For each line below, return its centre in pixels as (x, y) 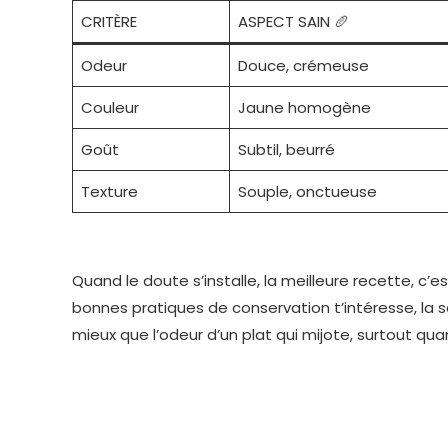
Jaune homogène (304, 107)
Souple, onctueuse (307, 191)
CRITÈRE (108, 21)
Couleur (109, 107)
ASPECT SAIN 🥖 (293, 21)
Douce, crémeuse (303, 65)
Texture (109, 191)
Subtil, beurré (286, 149)
